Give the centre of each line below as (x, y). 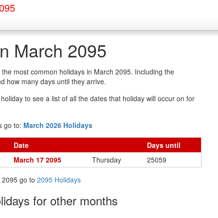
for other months (75, 200)
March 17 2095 (37, 160)
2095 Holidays (59, 180)
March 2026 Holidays (58, 125)
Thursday (107, 160)
